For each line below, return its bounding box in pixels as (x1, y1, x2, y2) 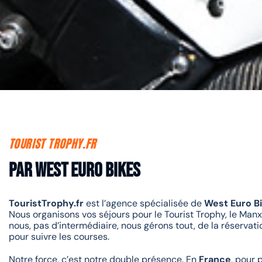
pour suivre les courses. (9, 230, 109, 243)
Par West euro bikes (9, 158, 140, 182)
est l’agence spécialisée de (84, 197, 204, 209)
